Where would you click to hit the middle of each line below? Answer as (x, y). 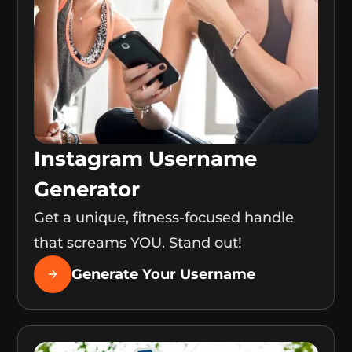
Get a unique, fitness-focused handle (164, 218)
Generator (87, 190)
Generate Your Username (164, 275)
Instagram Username (146, 159)
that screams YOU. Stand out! (138, 243)
